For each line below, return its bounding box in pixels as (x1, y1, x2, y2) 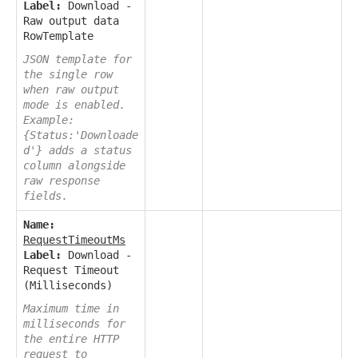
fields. (23, 189, 68, 202)
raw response (23, 173, 100, 187)
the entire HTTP (23, 332, 119, 345)
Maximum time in (23, 301, 119, 315)
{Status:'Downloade (23, 128, 138, 141)
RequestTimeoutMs (23, 233, 125, 246)
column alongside (23, 158, 125, 172)
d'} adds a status (23, 143, 132, 157)
